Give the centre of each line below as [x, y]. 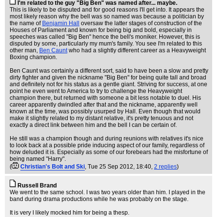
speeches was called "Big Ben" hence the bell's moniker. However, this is [105, 37]
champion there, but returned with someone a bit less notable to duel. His [105, 98]
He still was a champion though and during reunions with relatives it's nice [107, 139]
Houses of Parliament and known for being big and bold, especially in [101, 30]
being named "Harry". [38, 159]
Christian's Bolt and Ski [53, 167]
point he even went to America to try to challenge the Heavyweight [96, 91]
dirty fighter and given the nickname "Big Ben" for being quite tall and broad [108, 77]
